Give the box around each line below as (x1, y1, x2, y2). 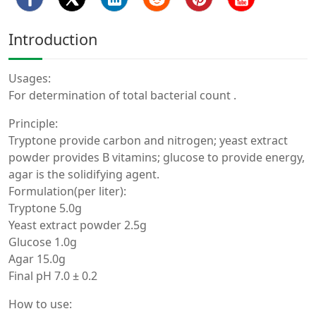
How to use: (8, 296, 72, 312)
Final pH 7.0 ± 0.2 (8, 267, 97, 284)
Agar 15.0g (8, 250, 66, 267)
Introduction (8, 28, 97, 49)
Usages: (8, 70, 51, 86)
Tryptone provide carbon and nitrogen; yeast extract (8, 132, 288, 148)
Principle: (8, 115, 58, 131)
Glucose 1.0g (8, 233, 77, 250)
